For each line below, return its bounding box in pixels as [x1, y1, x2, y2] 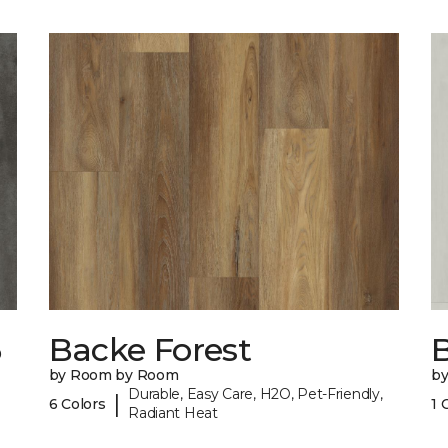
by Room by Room [48, 366, 179, 385]
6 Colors [48, 394, 106, 413]
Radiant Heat [128, 404, 218, 423]
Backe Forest [48, 330, 251, 370]
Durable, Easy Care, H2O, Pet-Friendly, [128, 385, 383, 404]
